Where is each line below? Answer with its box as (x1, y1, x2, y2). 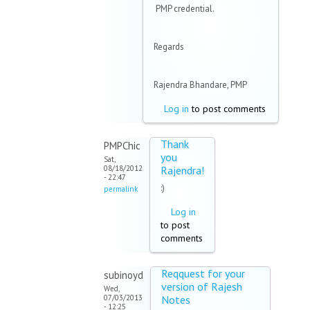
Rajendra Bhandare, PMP (154, 79, 247, 91)
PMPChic (104, 139, 140, 153)
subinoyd (104, 268, 143, 282)
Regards (154, 41, 184, 53)
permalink (104, 184, 138, 194)
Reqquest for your (161, 266, 245, 281)
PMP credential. (154, 3, 215, 15)
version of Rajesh (161, 280, 242, 294)
